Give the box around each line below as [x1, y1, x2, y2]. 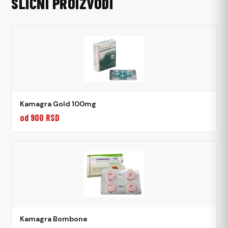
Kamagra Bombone [20, 214, 88, 223]
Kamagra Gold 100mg [20, 99, 97, 108]
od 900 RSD [20, 111, 60, 123]
